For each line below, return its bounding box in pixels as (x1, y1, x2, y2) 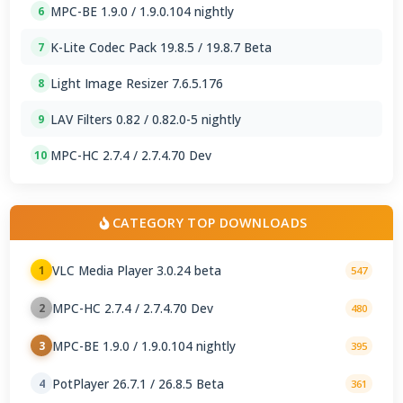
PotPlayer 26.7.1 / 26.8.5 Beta (52, 374, 225, 392)
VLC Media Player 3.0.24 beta (52, 261, 222, 279)
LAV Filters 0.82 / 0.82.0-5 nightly (50, 110, 242, 128)
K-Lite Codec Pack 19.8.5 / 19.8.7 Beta (50, 38, 273, 56)
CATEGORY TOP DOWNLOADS (112, 214, 308, 232)
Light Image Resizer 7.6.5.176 (50, 74, 224, 92)
